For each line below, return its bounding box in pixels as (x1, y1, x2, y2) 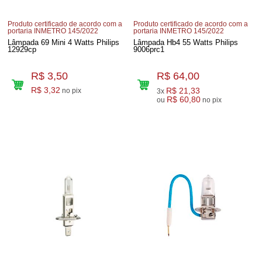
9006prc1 (133, 44, 165, 54)
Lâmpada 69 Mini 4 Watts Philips (8, 37, 120, 47)
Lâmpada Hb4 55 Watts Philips (133, 37, 239, 47)
